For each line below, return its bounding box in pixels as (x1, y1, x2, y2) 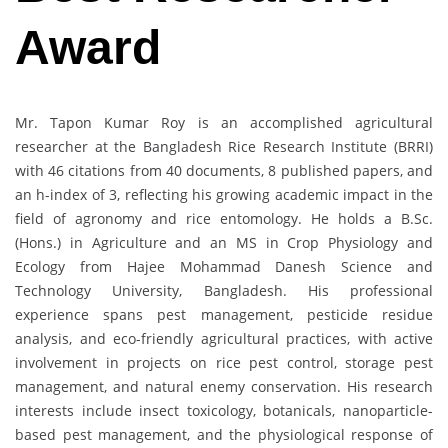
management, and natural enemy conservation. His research (15, 377, 433, 397)
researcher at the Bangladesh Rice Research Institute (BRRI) (15, 137, 433, 157)
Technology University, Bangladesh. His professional (15, 281, 433, 301)
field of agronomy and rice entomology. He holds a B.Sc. (15, 209, 433, 229)
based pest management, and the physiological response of (15, 425, 433, 445)
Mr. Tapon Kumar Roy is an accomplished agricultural (15, 113, 433, 133)
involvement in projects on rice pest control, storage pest (15, 353, 433, 373)
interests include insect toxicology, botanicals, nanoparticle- (15, 401, 433, 421)
